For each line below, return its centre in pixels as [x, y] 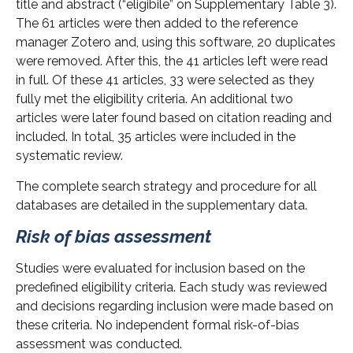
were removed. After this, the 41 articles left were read [172, 61]
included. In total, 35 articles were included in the [156, 137]
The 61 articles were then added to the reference [157, 24]
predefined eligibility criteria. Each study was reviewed [171, 287]
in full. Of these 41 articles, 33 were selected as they [165, 80]
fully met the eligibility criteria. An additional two [154, 99]
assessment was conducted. [99, 344]
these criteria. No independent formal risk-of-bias [158, 325]
